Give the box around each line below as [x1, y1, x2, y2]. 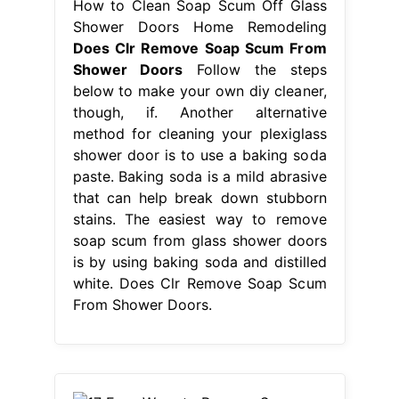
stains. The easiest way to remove [72, 209, 327, 228]
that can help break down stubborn [72, 188, 327, 207]
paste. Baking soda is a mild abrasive [72, 167, 327, 185]
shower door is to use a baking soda [72, 145, 327, 164]
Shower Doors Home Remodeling [72, 17, 327, 36]
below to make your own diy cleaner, [72, 81, 327, 100]
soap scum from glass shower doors [72, 231, 327, 249]
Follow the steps [183, 60, 327, 78]
